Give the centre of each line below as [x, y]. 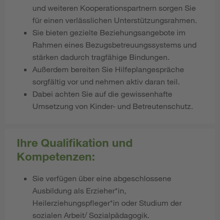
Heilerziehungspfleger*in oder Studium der [107, 202]
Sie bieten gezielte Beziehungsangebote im [109, 32]
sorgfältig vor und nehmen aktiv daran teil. [106, 82]
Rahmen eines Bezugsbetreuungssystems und [114, 45]
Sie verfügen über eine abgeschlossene [102, 178]
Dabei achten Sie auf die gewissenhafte [102, 94]
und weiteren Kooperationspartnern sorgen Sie [114, 8]
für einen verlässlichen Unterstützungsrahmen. [115, 20]
